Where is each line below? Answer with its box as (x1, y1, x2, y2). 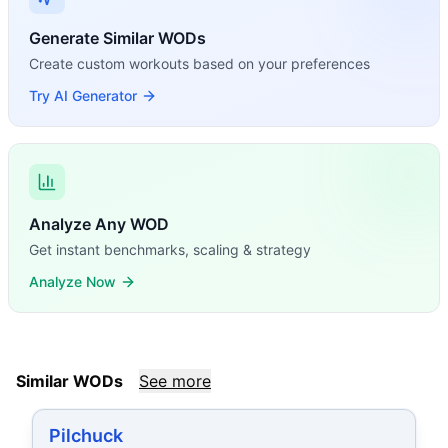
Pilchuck (49, 425, 123, 446)
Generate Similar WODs (29, 28, 206, 48)
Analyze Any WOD (29, 214, 169, 234)
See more (139, 371, 211, 391)
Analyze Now (29, 273, 116, 290)
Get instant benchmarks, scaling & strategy (29, 241, 311, 258)
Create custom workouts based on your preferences (29, 55, 370, 72)
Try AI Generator (29, 87, 137, 104)
